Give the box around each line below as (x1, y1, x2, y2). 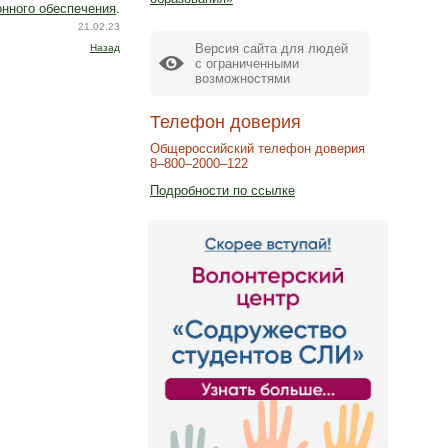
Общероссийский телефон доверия (150, 141, 365, 156)
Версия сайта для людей (195, 40, 348, 56)
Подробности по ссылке (150, 183, 295, 198)
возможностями (195, 70, 290, 86)
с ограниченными (195, 55, 299, 71)
